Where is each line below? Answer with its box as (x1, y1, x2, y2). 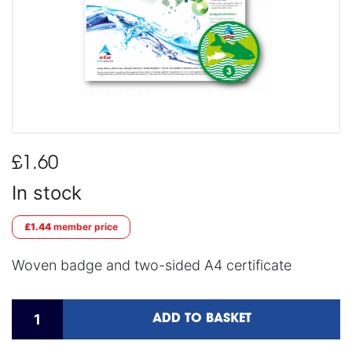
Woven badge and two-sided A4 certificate (12, 257, 291, 273)
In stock (12, 181, 82, 204)
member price (51, 221, 118, 233)
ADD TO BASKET (152, 313, 251, 325)
